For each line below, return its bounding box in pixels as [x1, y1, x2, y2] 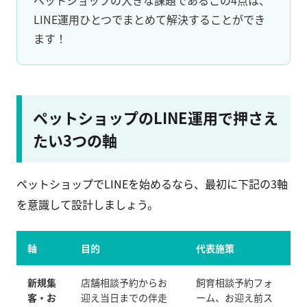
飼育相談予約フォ [196, 275, 273, 290]
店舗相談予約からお [81, 275, 167, 290]
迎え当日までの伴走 [81, 291, 167, 305]
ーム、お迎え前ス [196, 291, 273, 305]
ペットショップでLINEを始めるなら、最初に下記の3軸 [16, 175, 288, 193]
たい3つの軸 [33, 129, 117, 151]
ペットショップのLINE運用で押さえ [33, 106, 278, 129]
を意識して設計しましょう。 [16, 196, 158, 213]
